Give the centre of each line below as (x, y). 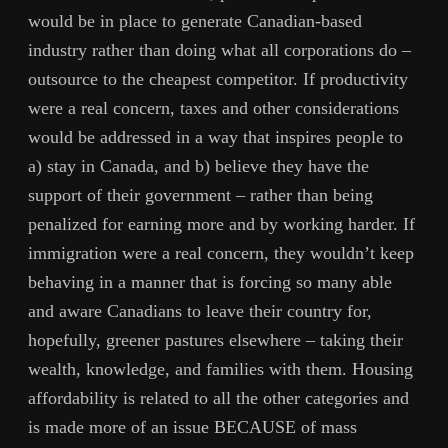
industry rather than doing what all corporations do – (219, 49)
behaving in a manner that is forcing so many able (210, 281)
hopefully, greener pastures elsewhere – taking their (215, 339)
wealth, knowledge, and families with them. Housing (220, 368)
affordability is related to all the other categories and (218, 397)
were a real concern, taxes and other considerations (213, 107)
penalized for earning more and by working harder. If (221, 223)
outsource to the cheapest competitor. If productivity (218, 78)
